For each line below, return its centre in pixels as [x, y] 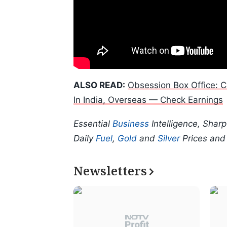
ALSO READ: [99, 85]
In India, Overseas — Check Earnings [148, 100]
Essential [93, 124]
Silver [169, 139]
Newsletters [110, 171]
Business [131, 124]
